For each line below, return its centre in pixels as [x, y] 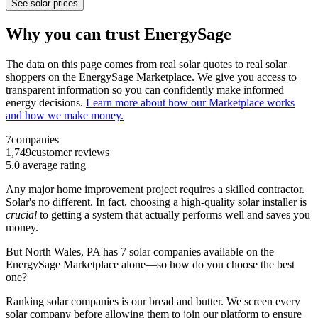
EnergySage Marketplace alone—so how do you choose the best [150, 264]
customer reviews [70, 152]
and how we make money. [65, 115]
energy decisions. [46, 102]
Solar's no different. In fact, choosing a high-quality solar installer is [156, 202]
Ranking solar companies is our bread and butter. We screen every [153, 301]
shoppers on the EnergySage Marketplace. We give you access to [151, 77]
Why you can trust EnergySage [119, 34]
